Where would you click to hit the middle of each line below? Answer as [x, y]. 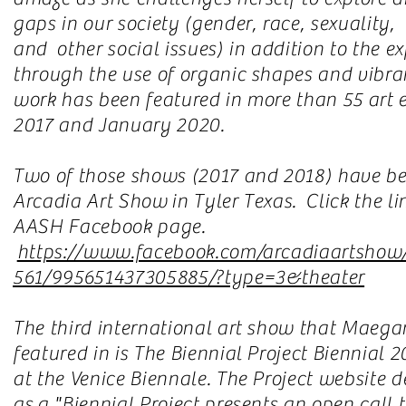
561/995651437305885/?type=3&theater [189, 277]
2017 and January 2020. [119, 125]
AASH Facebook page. [111, 227]
